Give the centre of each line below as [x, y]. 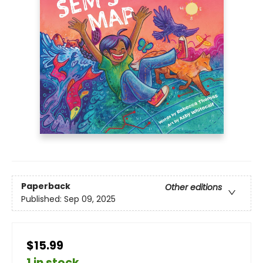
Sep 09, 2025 [90, 199]
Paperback [46, 186]
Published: [43, 199]
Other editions [193, 188]
